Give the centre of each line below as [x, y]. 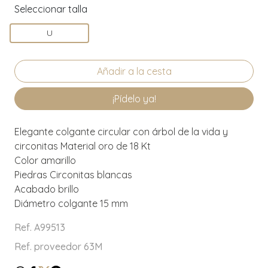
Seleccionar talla [51, 9]
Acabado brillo [47, 189]
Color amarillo [45, 160]
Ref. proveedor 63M [58, 246]
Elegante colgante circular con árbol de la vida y [121, 131]
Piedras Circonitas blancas [73, 174]
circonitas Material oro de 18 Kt [83, 146]
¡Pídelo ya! [134, 98]
